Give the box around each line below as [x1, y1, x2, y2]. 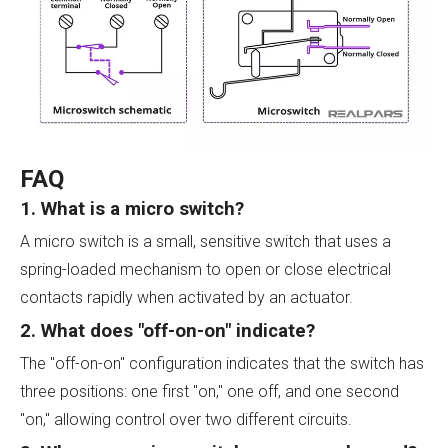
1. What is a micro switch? [20, 197, 244, 220]
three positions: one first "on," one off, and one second [20, 381, 399, 401]
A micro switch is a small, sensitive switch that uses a [20, 231, 391, 251]
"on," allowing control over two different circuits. [20, 409, 352, 429]
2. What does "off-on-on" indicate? [20, 319, 315, 342]
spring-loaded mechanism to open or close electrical [20, 259, 391, 279]
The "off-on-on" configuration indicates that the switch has [20, 353, 424, 373]
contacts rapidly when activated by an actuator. [20, 287, 353, 307]
